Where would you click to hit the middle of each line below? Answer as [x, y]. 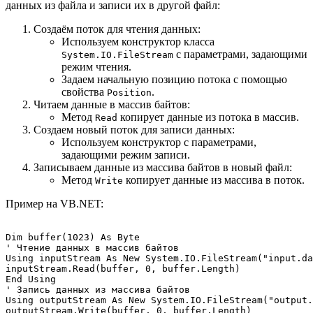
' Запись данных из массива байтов [98, 289]
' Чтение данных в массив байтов [92, 247]
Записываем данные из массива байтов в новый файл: [163, 167]
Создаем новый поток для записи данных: [134, 129]
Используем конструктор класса [138, 41]
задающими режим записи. [126, 154]
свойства [84, 92]
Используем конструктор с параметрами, [159, 142]
